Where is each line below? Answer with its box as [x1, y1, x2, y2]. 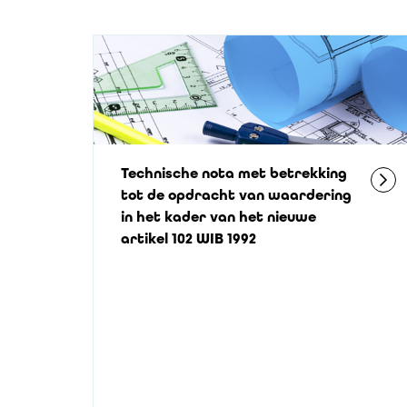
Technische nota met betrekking [121, 164, 347, 182]
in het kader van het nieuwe [121, 208, 316, 225]
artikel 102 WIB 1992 [121, 230, 256, 247]
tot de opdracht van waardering [121, 186, 352, 203]
